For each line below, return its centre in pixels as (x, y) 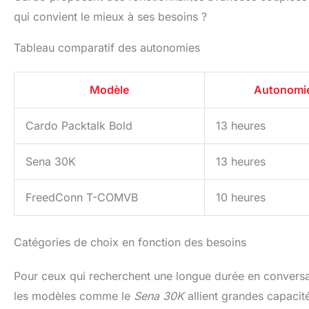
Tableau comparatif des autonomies (107, 47)
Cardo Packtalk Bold (79, 125)
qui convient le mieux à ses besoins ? (110, 16)
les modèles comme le (74, 296)
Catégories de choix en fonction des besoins (130, 242)
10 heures (241, 197)
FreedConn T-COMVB (82, 197)
